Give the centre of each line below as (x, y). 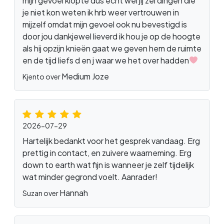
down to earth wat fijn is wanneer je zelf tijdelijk (108, 164)
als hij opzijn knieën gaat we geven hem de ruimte (112, 48)
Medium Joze (85, 76)
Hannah (74, 192)
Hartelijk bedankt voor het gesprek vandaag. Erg (111, 140)
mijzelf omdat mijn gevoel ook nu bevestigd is (105, 24)
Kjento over (42, 76)
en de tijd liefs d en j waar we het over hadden (106, 60)
